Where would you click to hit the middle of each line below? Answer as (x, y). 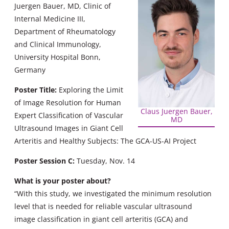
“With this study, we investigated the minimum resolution (113, 194)
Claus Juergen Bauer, (176, 111)
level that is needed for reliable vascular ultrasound (103, 207)
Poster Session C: (44, 161)
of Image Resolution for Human (68, 102)
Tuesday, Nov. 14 (105, 161)
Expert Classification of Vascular (69, 115)
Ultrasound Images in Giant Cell (69, 128)
